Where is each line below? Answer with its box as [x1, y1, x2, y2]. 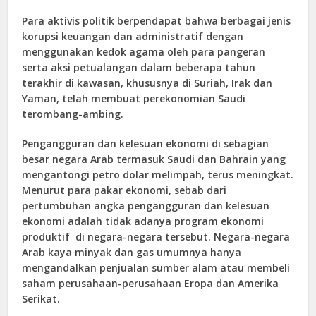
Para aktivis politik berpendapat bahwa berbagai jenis [22, 14, 291, 28]
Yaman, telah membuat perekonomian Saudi [22, 92, 246, 106]
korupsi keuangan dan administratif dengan [22, 30, 244, 44]
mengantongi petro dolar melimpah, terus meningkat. [22, 168, 294, 182]
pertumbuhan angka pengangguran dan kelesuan [22, 199, 270, 213]
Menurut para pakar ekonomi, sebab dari [22, 183, 227, 197]
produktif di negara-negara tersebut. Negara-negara [22, 230, 291, 244]
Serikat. [22, 292, 61, 306]
